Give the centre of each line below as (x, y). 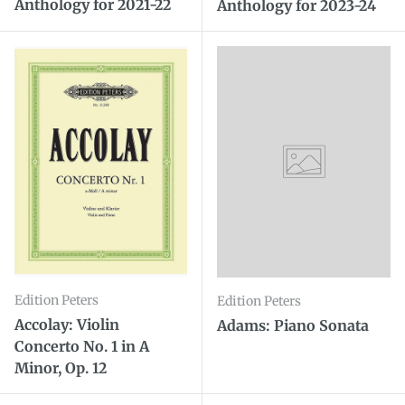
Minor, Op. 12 (61, 367)
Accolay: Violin (67, 324)
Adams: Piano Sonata (293, 326)
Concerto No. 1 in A (82, 346)
